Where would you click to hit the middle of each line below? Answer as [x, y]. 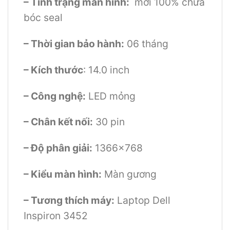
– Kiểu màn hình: [63, 174]
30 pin [109, 122]
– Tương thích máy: [69, 200]
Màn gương [129, 174]
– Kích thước [53, 70]
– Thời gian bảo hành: [74, 44]
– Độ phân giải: [58, 148]
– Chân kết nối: [58, 122]
